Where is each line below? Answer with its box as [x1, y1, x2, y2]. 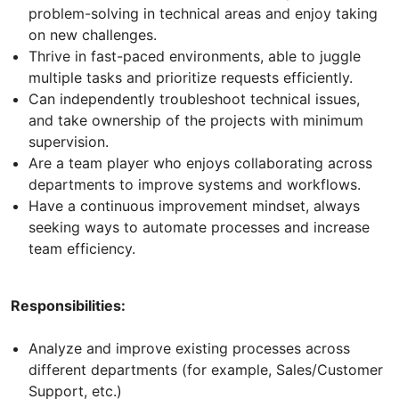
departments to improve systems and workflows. [28, 175, 361, 193]
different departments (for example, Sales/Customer [28, 360, 383, 379]
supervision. [28, 132, 109, 151]
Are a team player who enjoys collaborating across [28, 153, 372, 172]
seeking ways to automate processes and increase [28, 217, 370, 236]
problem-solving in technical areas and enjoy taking [28, 4, 378, 22]
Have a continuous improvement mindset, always [28, 196, 360, 215]
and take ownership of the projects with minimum [28, 110, 363, 129]
